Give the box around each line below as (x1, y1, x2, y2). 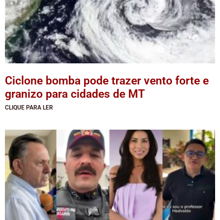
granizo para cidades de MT (5, 87, 145, 101)
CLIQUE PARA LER (5, 104, 53, 111)
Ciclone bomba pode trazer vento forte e (5, 74, 209, 87)
